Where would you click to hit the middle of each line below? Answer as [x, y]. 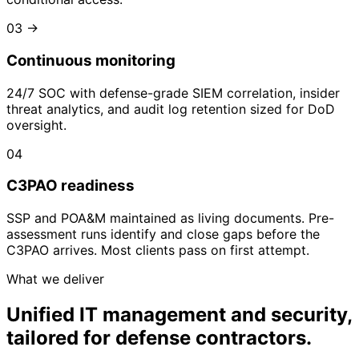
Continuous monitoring [91, 61]
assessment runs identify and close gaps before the [163, 234]
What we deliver [55, 279]
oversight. [36, 125]
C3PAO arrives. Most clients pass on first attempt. [158, 250]
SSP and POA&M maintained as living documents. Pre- [170, 218]
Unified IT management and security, [179, 315]
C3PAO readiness [71, 186]
